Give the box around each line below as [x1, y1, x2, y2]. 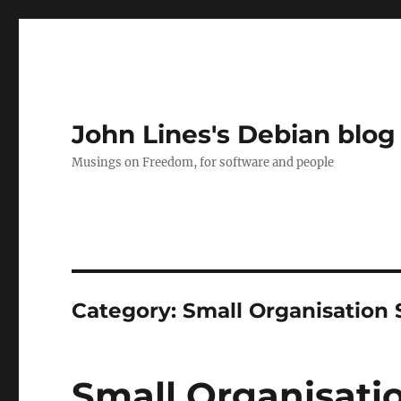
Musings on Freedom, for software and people [72, 155, 335, 170]
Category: [72, 298, 183, 323]
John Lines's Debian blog [72, 119, 397, 149]
